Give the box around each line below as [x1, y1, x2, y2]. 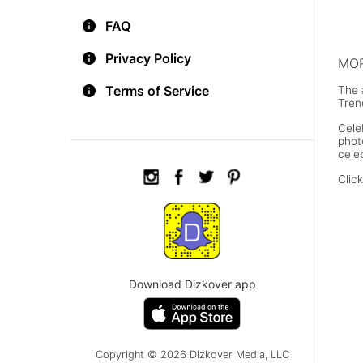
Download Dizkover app [128, 277, 256, 291]
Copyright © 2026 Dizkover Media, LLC [95, 348, 289, 361]
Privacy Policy [105, 50, 191, 66]
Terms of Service [105, 83, 209, 99]
